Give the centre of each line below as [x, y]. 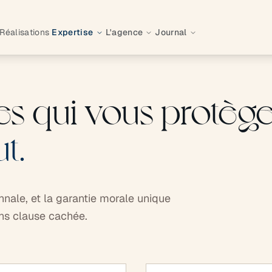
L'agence [124, 32]
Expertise [73, 32]
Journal [171, 32]
